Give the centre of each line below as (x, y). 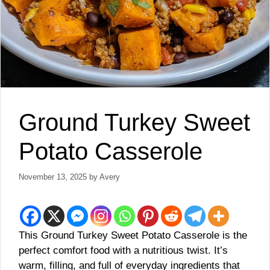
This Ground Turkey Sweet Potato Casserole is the (133, 235)
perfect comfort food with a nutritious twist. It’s (123, 250)
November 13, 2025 (53, 177)
